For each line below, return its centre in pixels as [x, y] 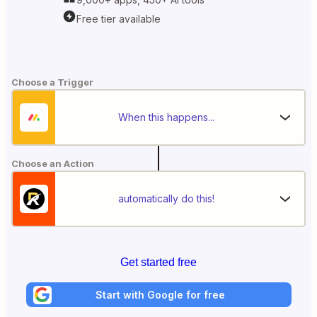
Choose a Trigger [52, 82]
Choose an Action [53, 163]
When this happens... [166, 117]
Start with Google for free [160, 294]
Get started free [158, 262]
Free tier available [119, 18]
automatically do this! [166, 198]
